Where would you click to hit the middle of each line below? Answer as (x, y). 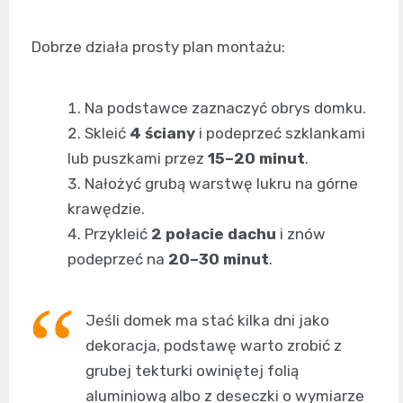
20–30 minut (219, 259)
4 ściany (162, 133)
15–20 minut (256, 158)
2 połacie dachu (214, 233)
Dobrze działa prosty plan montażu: (158, 46)
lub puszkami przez (138, 158)
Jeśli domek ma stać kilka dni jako (207, 320)
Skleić (107, 133)
